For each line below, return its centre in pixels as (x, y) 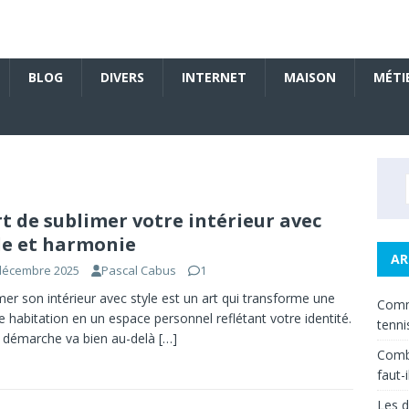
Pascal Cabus (139, 271)
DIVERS (122, 78)
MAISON (310, 78)
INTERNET (214, 78)
